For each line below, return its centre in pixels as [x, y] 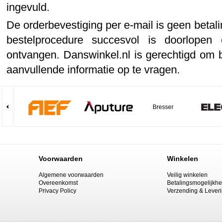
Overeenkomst [58, 183]
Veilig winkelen [187, 175]
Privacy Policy [57, 191]
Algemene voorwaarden [71, 175]
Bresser [163, 107]
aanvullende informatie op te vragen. [93, 69]
